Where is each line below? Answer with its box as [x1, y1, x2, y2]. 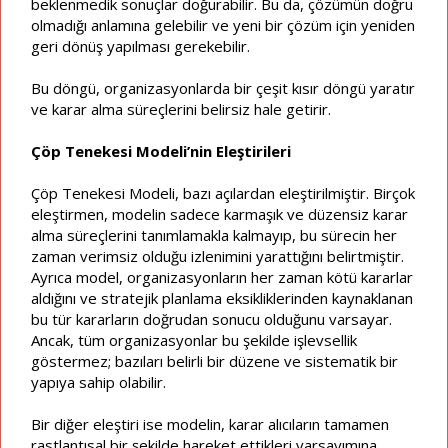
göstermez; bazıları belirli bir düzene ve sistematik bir [31, 350, 398, 371]
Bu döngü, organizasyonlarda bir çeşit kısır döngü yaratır [31, 77, 415, 98]
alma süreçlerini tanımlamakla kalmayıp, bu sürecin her [31, 224, 397, 245]
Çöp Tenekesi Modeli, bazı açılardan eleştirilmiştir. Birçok [31, 182, 415, 203]
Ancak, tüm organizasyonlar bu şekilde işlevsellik [31, 329, 357, 350]
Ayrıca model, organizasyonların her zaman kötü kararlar [31, 266, 413, 287]
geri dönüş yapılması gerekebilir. [31, 35, 250, 56]
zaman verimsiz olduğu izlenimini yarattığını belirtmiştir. [31, 245, 404, 266]
